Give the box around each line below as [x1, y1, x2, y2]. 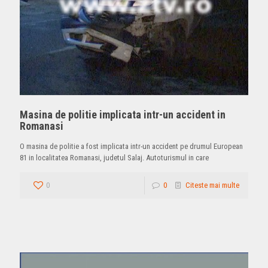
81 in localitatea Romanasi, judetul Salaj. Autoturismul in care [20, 153, 209, 162]
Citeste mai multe [185, 180, 239, 190]
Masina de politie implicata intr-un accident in [20, 108, 226, 121]
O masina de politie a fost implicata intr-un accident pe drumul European [20, 141, 243, 151]
